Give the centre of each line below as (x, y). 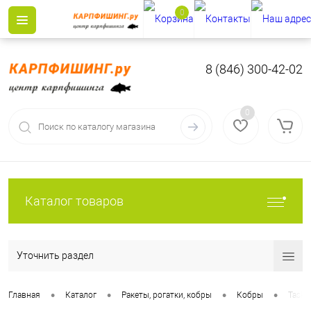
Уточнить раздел (55, 255)
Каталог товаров (74, 201)
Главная (24, 295)
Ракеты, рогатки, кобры (167, 295)
